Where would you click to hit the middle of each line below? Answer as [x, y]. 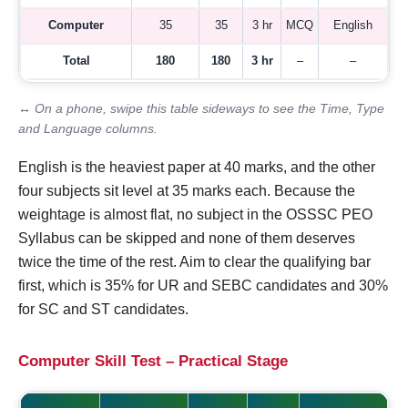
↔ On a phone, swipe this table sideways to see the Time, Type [201, 109]
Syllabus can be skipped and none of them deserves [187, 239]
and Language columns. [88, 129]
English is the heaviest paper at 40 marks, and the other [197, 168]
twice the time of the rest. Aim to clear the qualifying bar [194, 262]
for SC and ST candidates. [103, 310]
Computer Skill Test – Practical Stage [153, 362]
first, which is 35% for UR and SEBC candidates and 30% [203, 286]
